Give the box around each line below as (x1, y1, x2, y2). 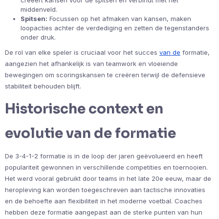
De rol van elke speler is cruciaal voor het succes (5, 48, 159, 56)
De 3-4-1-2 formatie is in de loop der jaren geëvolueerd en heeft (5, 152, 203, 160)
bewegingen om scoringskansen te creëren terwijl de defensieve (5, 70, 205, 79)
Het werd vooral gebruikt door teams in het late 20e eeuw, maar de (5, 174, 211, 182)
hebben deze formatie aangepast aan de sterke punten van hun (5, 208, 202, 216)
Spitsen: (21, 14, 47, 22)
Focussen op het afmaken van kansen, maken (47, 14, 191, 22)
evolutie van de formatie (5, 124, 176, 142)
